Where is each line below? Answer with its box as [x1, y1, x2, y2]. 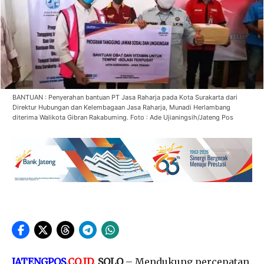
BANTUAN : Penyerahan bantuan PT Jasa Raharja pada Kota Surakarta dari [12, 93, 237, 101]
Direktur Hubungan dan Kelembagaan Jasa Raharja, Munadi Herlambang [12, 103, 230, 111]
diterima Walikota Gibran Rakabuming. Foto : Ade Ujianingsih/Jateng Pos [12, 113, 233, 121]
